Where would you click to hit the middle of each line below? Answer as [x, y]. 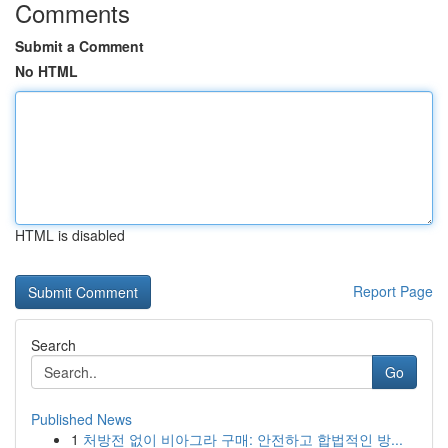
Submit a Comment [79, 46]
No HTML [46, 71]
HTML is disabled [70, 235]
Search [53, 345]
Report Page [393, 291]
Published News [81, 419]
